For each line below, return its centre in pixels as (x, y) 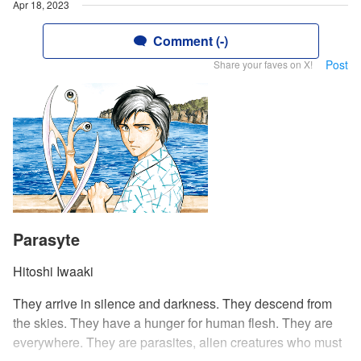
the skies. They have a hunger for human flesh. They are (173, 323)
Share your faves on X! (263, 64)
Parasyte (46, 239)
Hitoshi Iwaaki (53, 272)
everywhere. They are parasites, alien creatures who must (177, 342)
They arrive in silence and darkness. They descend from (172, 304)
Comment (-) (190, 41)
